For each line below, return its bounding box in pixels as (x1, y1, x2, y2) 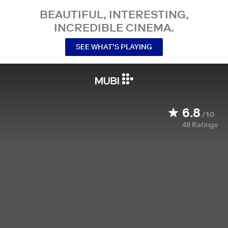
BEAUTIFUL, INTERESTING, (39, 7, 189, 21)
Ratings (192, 120, 218, 129)
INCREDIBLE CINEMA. (54, 20, 174, 35)
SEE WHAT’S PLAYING (76, 42, 152, 51)
